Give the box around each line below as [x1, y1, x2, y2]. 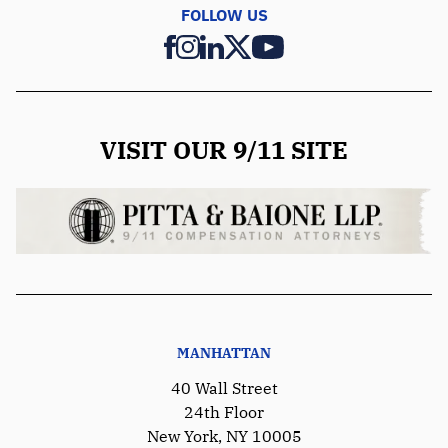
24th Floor [184, 401, 264, 422]
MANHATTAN [177, 343, 271, 362]
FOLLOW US [180, 4, 268, 25]
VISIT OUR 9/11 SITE [100, 133, 348, 166]
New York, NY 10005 [146, 425, 302, 446]
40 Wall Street [170, 377, 278, 398]
